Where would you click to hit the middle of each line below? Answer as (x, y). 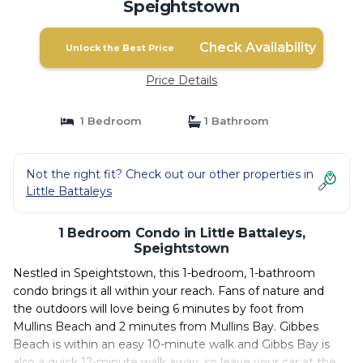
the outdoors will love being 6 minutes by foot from (158, 309)
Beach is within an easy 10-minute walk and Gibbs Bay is (171, 344)
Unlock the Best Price (120, 48)
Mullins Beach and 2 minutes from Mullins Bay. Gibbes (166, 327)
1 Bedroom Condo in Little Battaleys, (181, 233)
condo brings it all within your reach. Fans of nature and (169, 291)
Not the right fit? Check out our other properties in (170, 174)
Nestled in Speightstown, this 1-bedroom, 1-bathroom (164, 273)
